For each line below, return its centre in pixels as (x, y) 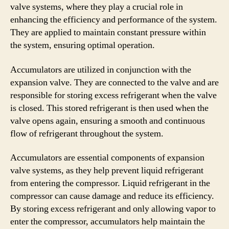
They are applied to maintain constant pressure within (108, 32)
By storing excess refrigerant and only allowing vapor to (113, 209)
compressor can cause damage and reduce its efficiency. (112, 196)
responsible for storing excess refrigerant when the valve (113, 95)
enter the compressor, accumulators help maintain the (108, 222)
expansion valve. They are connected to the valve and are (114, 82)
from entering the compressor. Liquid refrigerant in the (110, 183)
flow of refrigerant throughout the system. (87, 133)
